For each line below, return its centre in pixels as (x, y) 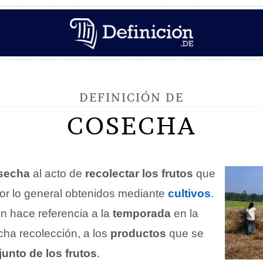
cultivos (189, 193)
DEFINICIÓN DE (131, 97)
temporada (142, 213)
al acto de (58, 173)
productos (138, 233)
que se (185, 233)
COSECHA (131, 126)
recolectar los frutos (139, 173)
